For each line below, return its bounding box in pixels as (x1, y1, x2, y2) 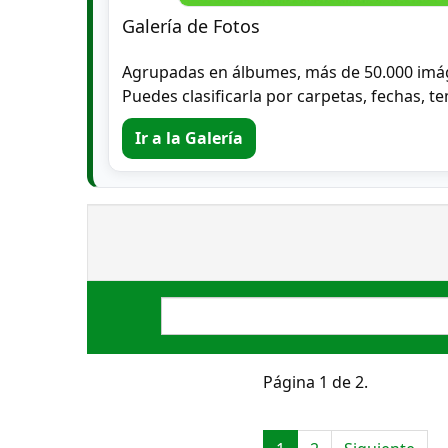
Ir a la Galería (134, 127, 243, 149)
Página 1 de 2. (262, 371, 368, 393)
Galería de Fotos (121, 13, 260, 38)
